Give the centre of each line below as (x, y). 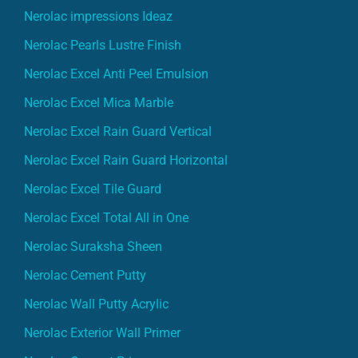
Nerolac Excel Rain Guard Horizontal (126, 160)
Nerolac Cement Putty (85, 275)
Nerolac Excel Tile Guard (93, 189)
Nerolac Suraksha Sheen (93, 246)
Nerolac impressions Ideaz (98, 16)
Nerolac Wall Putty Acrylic (96, 304)
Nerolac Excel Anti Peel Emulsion (116, 74)
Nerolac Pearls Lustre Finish (103, 45)
